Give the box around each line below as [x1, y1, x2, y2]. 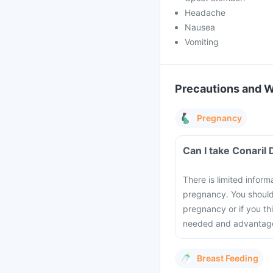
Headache [185, 7, 225, 18]
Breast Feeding [197, 253, 258, 263]
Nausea [185, 22, 215, 32]
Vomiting [185, 37, 219, 47]
